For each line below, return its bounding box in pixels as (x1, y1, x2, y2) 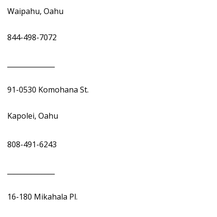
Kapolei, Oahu (7, 110, 60, 121)
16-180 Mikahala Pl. (7, 191, 81, 202)
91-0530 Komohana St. (7, 84, 91, 95)
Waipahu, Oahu (7, 6, 65, 16)
